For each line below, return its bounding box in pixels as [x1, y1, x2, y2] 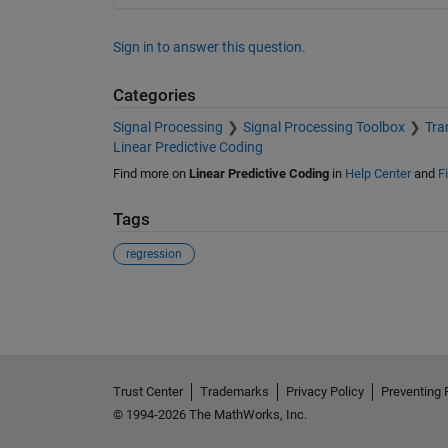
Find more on [112, 166, 189, 182]
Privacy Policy [285, 384, 364, 400]
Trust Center [112, 384, 183, 400]
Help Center [344, 166, 411, 182]
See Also [111, 289, 194, 314]
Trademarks [199, 384, 269, 400]
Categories [112, 85, 196, 105]
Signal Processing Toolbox [242, 119, 405, 136]
